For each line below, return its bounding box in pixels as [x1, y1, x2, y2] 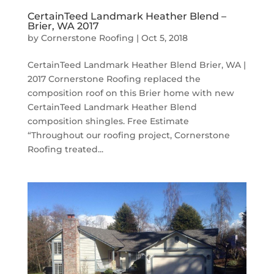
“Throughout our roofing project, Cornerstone [27, 129, 230, 141]
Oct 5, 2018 [141, 32, 188, 43]
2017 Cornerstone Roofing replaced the [27, 73, 201, 84]
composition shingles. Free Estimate [27, 115, 189, 127]
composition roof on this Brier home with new [27, 87, 234, 98]
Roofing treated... [27, 143, 103, 155]
